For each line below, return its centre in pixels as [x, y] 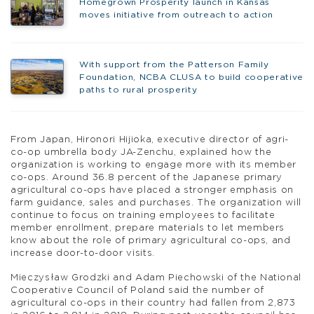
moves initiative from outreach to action [176, 15]
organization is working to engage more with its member [154, 165]
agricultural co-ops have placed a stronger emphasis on [152, 190]
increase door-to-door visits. [83, 253]
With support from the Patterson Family [174, 65]
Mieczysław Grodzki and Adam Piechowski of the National [156, 278]
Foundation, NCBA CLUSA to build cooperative [191, 77]
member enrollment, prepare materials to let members [148, 228]
